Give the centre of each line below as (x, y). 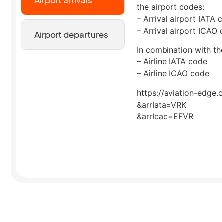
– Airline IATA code (172, 62)
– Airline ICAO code (173, 74)
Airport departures (71, 34)
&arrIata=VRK (162, 104)
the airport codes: (170, 7)
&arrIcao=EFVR (165, 116)
